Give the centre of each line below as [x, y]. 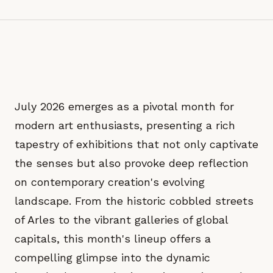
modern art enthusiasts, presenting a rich [125, 125]
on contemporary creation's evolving [110, 182]
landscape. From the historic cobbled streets [134, 201]
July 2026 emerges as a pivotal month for [124, 106]
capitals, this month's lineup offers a [113, 239]
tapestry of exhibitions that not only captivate [136, 144]
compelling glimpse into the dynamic [112, 257]
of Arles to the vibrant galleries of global [121, 220]
